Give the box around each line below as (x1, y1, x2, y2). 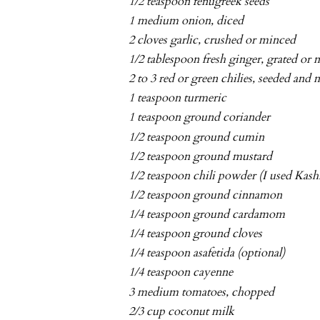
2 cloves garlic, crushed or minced (129, 31, 296, 48)
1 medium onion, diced (129, 12, 244, 29)
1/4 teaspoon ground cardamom (129, 206, 286, 223)
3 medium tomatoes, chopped (129, 284, 275, 300)
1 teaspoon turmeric (129, 90, 227, 106)
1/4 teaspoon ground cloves (129, 226, 263, 242)
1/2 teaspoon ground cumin (129, 129, 265, 145)
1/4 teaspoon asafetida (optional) (129, 245, 286, 261)
